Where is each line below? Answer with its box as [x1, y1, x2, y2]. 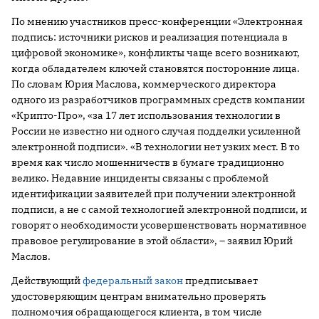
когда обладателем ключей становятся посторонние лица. [11, 61, 300, 75]
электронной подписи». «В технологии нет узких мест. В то [11, 140, 300, 153]
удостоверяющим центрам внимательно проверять [11, 289, 266, 303]
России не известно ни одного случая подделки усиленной [11, 124, 300, 137]
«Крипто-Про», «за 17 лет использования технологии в [11, 108, 281, 122]
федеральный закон [83, 273, 183, 287]
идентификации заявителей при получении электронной [11, 187, 296, 200]
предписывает [183, 273, 258, 287]
